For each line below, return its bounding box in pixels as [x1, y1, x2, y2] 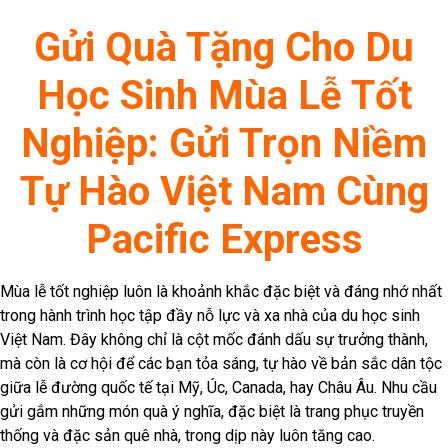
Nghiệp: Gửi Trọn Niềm [21, 119, 427, 167]
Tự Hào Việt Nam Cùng [19, 167, 429, 215]
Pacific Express [85, 215, 363, 263]
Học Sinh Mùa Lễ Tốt [36, 71, 412, 119]
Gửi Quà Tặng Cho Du [34, 23, 414, 71]
